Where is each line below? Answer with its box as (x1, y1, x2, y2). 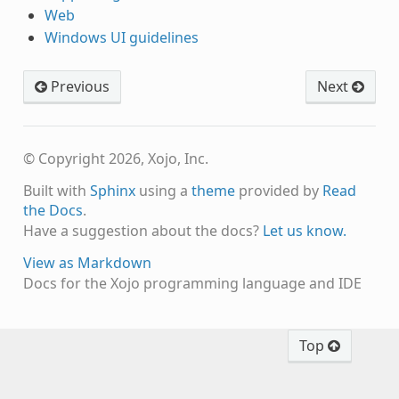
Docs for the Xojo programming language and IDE (22, 273, 362, 293)
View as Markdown (22, 252, 151, 273)
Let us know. (262, 220, 346, 240)
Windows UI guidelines (44, 27, 199, 47)
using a (134, 180, 191, 200)
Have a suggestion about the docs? (22, 220, 263, 240)
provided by (234, 180, 322, 200)
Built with (22, 180, 90, 200)
